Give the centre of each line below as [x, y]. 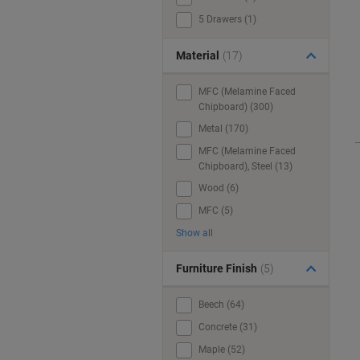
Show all [194, 233]
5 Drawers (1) [227, 19]
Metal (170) [223, 129]
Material [198, 55]
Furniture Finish [217, 268]
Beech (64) [221, 305]
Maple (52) [222, 350]
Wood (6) [219, 188]
